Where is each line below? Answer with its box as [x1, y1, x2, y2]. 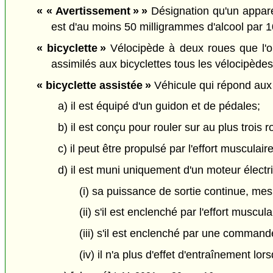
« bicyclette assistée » [36, 79, 151, 91]
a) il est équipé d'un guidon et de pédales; [57, 100, 260, 113]
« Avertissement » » [46, 5, 148, 18]
